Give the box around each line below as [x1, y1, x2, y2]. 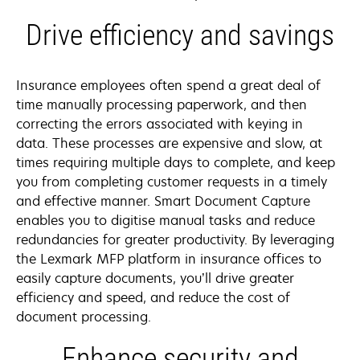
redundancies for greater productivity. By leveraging [16, 230, 334, 248]
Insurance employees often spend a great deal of [16, 76, 321, 94]
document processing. [16, 307, 151, 325]
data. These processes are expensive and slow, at [16, 133, 322, 152]
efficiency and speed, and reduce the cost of [16, 288, 290, 306]
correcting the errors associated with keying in [16, 114, 303, 133]
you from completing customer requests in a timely [16, 172, 327, 190]
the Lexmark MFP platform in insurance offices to [16, 249, 321, 268]
